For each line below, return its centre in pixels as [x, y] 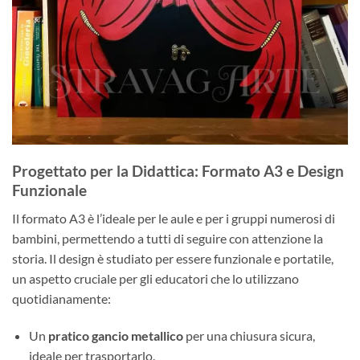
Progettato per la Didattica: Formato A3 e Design [178, 171]
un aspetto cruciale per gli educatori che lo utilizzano [155, 278]
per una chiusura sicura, [249, 335]
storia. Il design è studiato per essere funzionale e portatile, [173, 258]
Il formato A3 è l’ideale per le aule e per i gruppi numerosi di [174, 218]
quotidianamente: [61, 298]
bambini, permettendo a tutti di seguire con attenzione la [168, 238]
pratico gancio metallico [115, 335]
